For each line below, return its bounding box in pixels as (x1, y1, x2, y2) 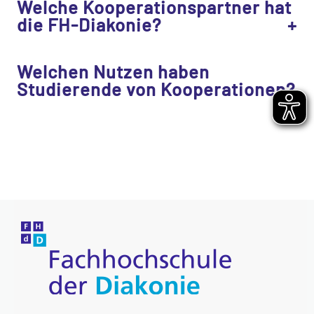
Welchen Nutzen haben (17, 60, 210, 83)
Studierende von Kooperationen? (17, 78, 295, 100)
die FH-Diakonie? (17, 13, 161, 36)
